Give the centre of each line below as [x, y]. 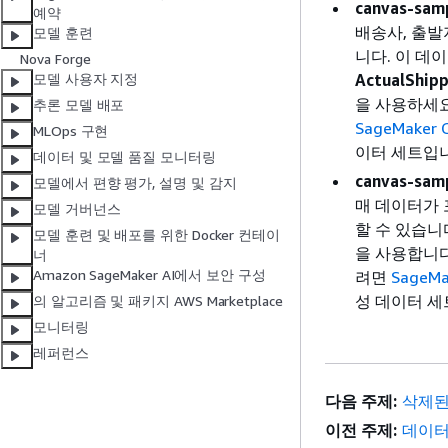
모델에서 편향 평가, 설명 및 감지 [135, 183]
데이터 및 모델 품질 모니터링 [124, 157]
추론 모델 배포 [79, 105]
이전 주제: [361, 430]
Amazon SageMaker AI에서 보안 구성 [149, 275]
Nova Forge [55, 59]
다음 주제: [361, 401]
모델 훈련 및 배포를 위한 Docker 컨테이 [156, 235]
